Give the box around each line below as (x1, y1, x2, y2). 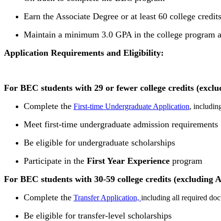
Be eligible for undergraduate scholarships (24, 138, 175, 147)
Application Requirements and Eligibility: (4, 48, 164, 58)
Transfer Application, (74, 193, 141, 202)
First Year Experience (87, 156, 170, 166)
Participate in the (24, 156, 87, 166)
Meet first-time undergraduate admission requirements (24, 119, 218, 129)
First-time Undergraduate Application (74, 102, 189, 110)
